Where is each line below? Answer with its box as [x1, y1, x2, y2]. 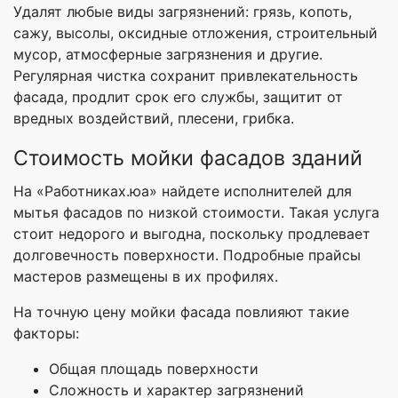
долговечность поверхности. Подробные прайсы [13, 246, 361, 265]
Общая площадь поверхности [49, 360, 259, 378]
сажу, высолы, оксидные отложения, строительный [13, 24, 378, 43]
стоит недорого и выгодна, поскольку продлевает [13, 225, 370, 243]
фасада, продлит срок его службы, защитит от [13, 88, 343, 107]
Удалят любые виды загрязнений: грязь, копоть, [13, 3, 352, 21]
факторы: [13, 324, 79, 343]
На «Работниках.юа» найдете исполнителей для [13, 182, 352, 201]
